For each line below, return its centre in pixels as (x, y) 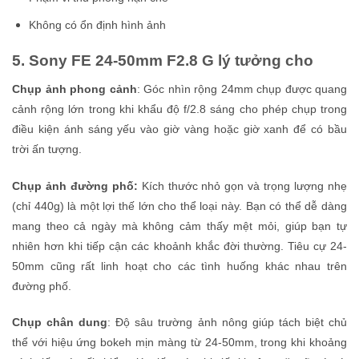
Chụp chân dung (60, 323)
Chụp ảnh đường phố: (75, 186)
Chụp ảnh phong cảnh (75, 89)
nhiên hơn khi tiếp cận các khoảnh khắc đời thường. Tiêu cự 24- (179, 246)
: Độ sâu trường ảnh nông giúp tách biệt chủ (228, 323)
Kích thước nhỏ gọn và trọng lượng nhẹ (242, 186)
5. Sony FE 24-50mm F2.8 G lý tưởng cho (163, 61)
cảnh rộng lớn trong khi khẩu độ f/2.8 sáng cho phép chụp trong (179, 109)
